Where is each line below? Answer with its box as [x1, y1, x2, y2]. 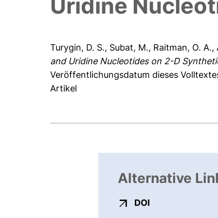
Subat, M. [109, 42, 149, 53]
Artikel [50, 83, 77, 94]
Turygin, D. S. [50, 42, 105, 53]
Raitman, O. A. [153, 42, 212, 53]
